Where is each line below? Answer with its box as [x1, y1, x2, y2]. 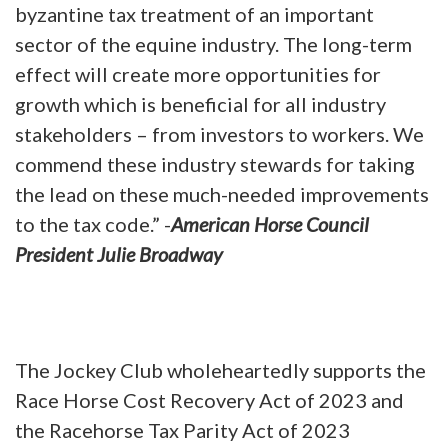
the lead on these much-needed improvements [15, 181, 429, 206]
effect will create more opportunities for [15, 61, 381, 86]
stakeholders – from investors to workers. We [15, 121, 424, 146]
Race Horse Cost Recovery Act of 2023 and [15, 387, 404, 412]
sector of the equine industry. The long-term [15, 31, 412, 56]
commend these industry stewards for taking [15, 151, 415, 176]
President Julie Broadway [15, 241, 223, 266]
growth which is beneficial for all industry [15, 91, 386, 116]
